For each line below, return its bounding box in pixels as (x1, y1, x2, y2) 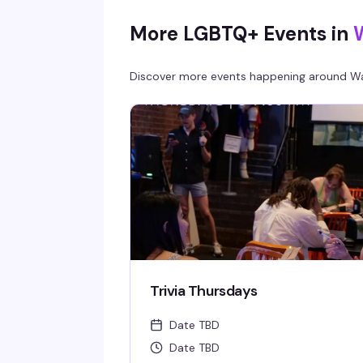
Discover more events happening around (130, 69, 350, 83)
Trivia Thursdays (150, 281, 258, 301)
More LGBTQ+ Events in (130, 21, 348, 46)
